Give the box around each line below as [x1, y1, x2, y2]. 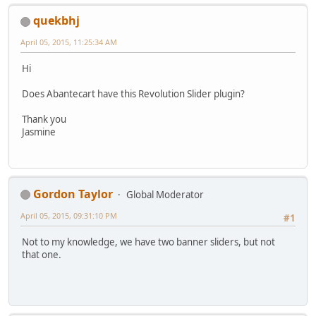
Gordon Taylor [33, 186, 113, 202]
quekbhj [33, 12, 80, 28]
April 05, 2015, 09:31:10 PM [20, 209, 117, 221]
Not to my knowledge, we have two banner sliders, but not [22, 235, 275, 248]
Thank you [22, 113, 66, 126]
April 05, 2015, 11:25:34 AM [20, 36, 117, 47]
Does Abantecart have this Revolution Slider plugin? [22, 87, 245, 101]
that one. [22, 248, 61, 261]
